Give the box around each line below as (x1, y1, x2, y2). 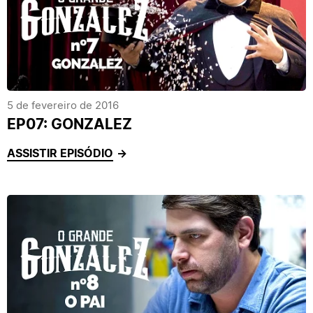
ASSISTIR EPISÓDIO (7, 146, 113, 160)
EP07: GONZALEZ (7, 115, 132, 133)
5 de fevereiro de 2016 (7, 99, 119, 112)
